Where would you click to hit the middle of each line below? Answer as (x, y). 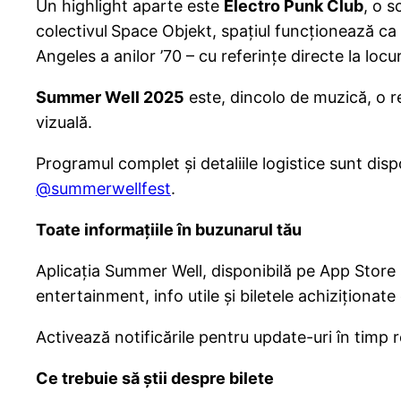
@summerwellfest (103, 189)
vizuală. (64, 123)
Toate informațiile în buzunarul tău (169, 230)
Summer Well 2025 (110, 98)
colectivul (72, 31)
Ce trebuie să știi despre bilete (155, 379)
